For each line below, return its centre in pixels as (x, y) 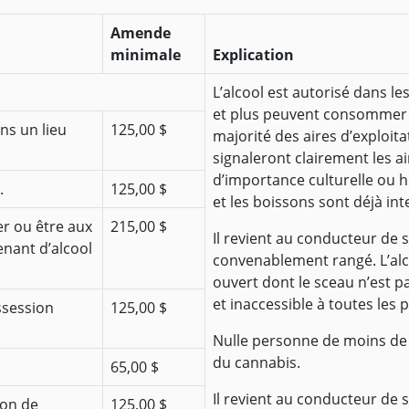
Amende (141, 33)
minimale (146, 55)
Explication (253, 55)
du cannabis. (257, 363)
